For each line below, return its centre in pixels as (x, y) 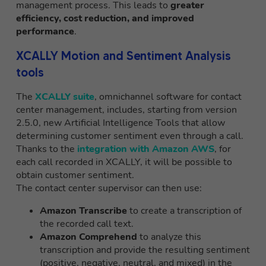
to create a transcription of (184, 211)
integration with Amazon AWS (146, 149)
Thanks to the (47, 149)
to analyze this (169, 237)
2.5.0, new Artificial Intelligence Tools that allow (121, 123)
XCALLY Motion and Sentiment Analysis (123, 56)
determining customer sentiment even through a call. (130, 136)
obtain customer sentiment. (75, 175)
